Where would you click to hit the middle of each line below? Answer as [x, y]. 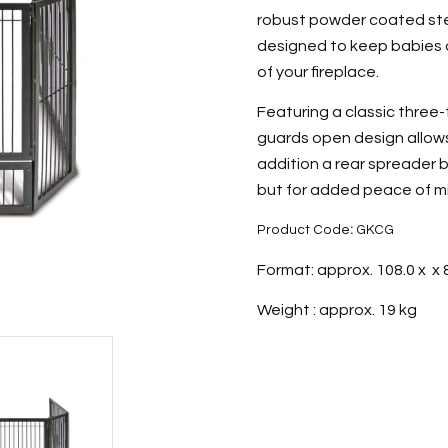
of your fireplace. [318, 72]
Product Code [304, 230]
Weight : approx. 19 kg [337, 309]
